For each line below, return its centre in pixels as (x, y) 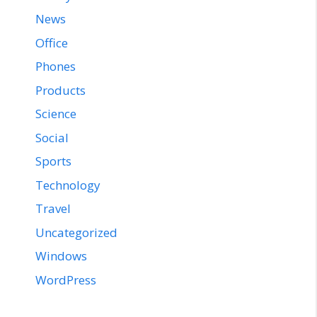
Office (52, 42)
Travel (53, 209)
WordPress (66, 279)
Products (60, 90)
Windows (61, 256)
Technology (68, 185)
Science (56, 114)
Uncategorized (76, 232)
